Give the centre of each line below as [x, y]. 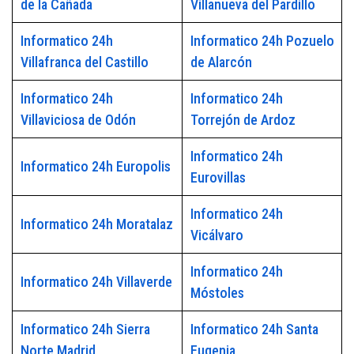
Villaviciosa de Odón [78, 120]
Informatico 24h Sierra [85, 330]
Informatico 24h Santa [254, 330]
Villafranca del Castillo [84, 62]
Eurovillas [218, 178]
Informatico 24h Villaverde [96, 282]
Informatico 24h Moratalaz [96, 224]
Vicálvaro [217, 235]
